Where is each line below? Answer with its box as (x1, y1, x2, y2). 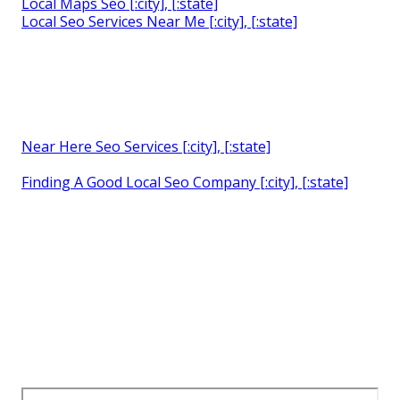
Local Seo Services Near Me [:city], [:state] (21, 12, 297, 32)
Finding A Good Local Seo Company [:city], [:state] (21, 172, 348, 193)
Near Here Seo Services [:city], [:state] (21, 137, 271, 157)
